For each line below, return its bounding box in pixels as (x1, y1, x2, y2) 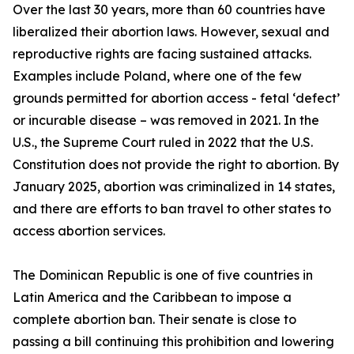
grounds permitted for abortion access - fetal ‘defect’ (13, 90, 340, 107)
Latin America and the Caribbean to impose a (13, 289, 292, 306)
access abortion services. (13, 223, 165, 239)
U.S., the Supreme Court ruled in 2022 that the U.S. (13, 134, 313, 151)
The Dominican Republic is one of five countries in (13, 267, 313, 284)
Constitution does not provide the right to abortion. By (13, 156, 339, 173)
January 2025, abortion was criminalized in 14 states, (13, 179, 335, 195)
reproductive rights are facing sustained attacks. (13, 46, 311, 62)
